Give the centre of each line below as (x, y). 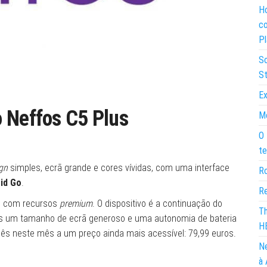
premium (76, 203)
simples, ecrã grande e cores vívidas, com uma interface (119, 167)
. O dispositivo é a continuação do (157, 203)
